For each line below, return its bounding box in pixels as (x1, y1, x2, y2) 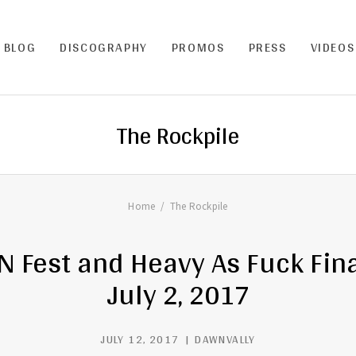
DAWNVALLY (195, 329, 256, 350)
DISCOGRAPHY (60, 36, 148, 59)
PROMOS (171, 36, 225, 59)
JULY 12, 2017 (100, 329, 180, 350)
